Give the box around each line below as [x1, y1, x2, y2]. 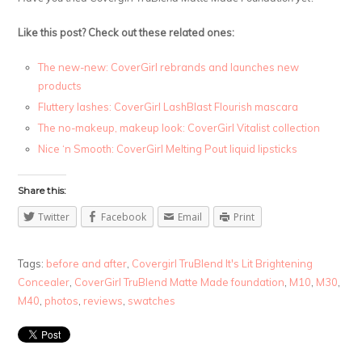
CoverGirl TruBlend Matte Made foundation [74, 275, 285, 288]
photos [44, 293, 79, 307]
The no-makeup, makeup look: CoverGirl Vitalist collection [38, 120, 321, 134]
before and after [46, 256, 128, 270]
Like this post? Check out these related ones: [18, 25, 235, 39]
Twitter [38, 209, 70, 224]
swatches [128, 293, 176, 307]
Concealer [18, 275, 70, 288]
